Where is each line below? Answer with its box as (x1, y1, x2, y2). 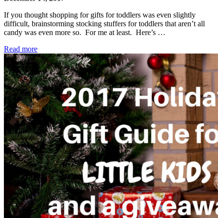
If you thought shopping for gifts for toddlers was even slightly (4, 11, 196, 19)
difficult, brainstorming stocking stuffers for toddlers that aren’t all (4, 19, 205, 28)
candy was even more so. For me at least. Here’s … (4, 28, 165, 37)
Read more (4, 45, 37, 54)
